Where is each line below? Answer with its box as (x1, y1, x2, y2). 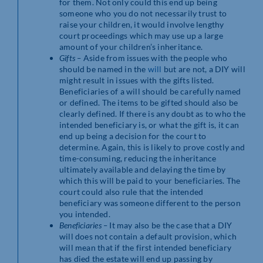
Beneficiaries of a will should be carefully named (59, 86, 241, 96)
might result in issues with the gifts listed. (59, 75, 214, 85)
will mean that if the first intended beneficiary (59, 242, 232, 252)
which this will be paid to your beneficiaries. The (59, 175, 241, 186)
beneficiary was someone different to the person (59, 197, 241, 208)
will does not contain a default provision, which (59, 231, 237, 241)
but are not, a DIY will (161, 63, 245, 74)
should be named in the (59, 63, 148, 74)
